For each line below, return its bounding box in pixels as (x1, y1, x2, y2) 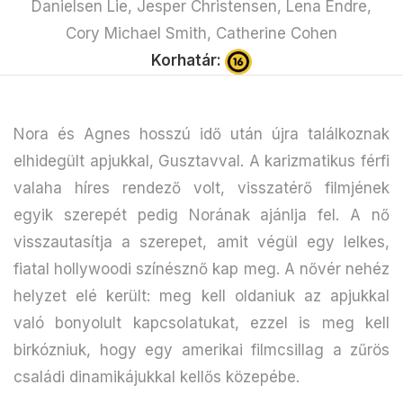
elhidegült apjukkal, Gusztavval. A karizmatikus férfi (13, 151, 390, 170)
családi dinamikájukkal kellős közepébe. (13, 367, 300, 386)
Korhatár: (151, 50, 225, 69)
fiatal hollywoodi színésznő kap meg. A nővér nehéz (13, 259, 390, 278)
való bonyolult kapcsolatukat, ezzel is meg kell (13, 313, 390, 332)
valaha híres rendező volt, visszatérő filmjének (13, 178, 390, 197)
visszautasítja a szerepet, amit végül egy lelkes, (13, 232, 390, 251)
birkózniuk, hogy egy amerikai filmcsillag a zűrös (13, 340, 390, 359)
